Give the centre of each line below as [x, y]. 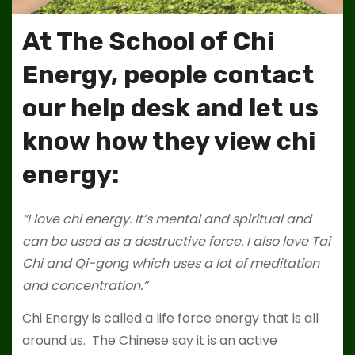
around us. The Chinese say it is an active [149, 340]
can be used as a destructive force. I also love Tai [176, 242]
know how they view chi [168, 141]
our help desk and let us [170, 108]
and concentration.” [84, 286]
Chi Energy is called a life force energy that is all [170, 318]
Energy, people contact [168, 75]
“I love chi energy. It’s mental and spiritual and [166, 219]
